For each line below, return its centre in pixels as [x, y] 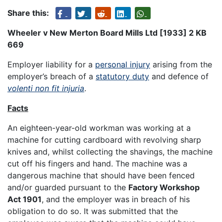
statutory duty [122, 76]
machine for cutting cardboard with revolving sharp [104, 139]
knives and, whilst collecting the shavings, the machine [110, 151]
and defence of [179, 76]
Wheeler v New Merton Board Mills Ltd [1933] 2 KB [107, 32]
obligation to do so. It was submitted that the [93, 211]
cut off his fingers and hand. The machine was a [97, 163]
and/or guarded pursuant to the [68, 187]
